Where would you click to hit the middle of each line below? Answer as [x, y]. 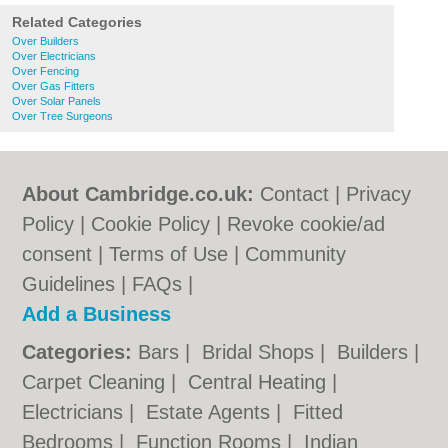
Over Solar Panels [56, 101]
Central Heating [260, 382]
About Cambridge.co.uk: [138, 194]
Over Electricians [54, 56]
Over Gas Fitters [53, 86]
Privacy [379, 194]
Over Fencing [45, 71]
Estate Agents [211, 412]
